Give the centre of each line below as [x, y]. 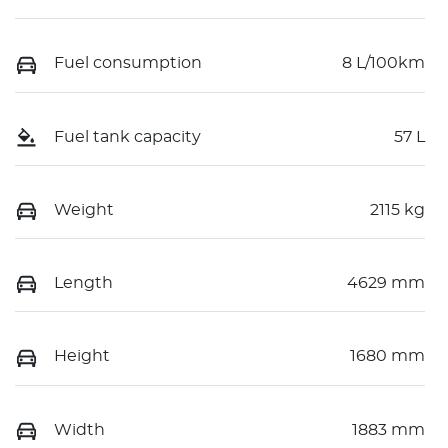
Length [83, 283]
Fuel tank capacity [127, 136]
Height [82, 356]
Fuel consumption [128, 63]
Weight [84, 209]
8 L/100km [383, 63]
